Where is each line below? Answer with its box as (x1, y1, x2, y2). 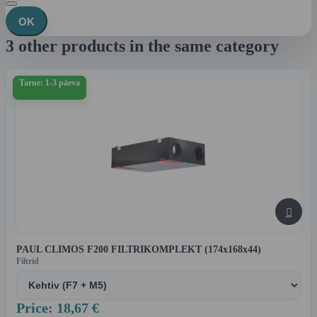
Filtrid (16, 256, 39, 267)
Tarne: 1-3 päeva (19, 79, 80, 88)
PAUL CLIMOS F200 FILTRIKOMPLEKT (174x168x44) (16, 244, 261, 255)
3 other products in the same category (6, 37, 279, 56)
